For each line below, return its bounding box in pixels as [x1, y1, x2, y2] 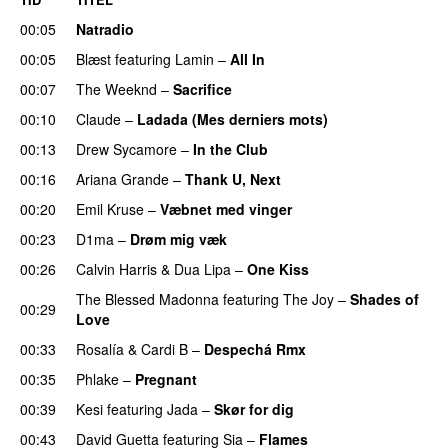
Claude [76, 108, 121, 129]
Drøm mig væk [130, 228, 227, 249]
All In [230, 48, 265, 69]
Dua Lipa [174, 258, 231, 279]
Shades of [350, 288, 419, 309]
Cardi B [141, 338, 188, 359]
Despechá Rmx [204, 338, 306, 359]
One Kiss [247, 258, 309, 279]
